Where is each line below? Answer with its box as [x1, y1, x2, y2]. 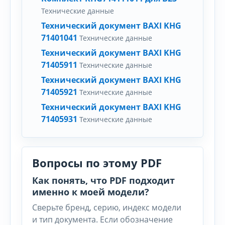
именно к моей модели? [32, 186, 149, 198]
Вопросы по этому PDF [32, 155, 162, 170]
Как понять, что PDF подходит [32, 174, 175, 186]
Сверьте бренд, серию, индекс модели [32, 202, 181, 213]
